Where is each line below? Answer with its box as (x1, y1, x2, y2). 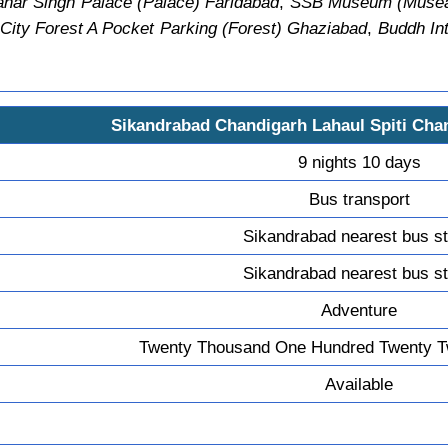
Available (325, 373, 394, 394)
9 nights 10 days (297, 151, 421, 172)
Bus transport (308, 188, 410, 209)
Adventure (321, 299, 398, 320)
